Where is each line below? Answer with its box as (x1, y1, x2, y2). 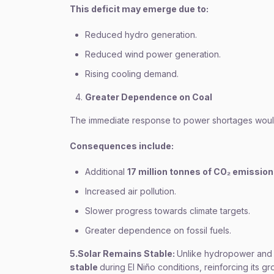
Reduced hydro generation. (85, 29, 197, 40)
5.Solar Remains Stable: (70, 248, 177, 259)
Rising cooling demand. (85, 68, 179, 79)
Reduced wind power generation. (85, 49, 221, 59)
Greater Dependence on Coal (85, 92, 212, 102)
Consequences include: (70, 141, 174, 151)
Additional (85, 166, 127, 177)
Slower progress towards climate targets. (85, 206, 250, 216)
